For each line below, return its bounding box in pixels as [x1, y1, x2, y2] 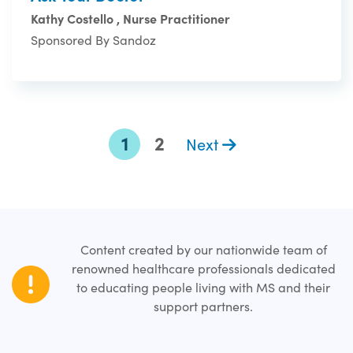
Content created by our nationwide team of [80, 241, 327, 258]
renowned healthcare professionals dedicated [71, 260, 336, 277]
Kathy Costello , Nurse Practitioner [31, 9, 230, 27]
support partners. [154, 298, 253, 315]
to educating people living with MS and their [76, 279, 330, 296]
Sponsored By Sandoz [31, 31, 156, 48]
